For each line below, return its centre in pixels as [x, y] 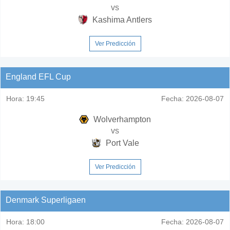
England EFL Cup [38, 76]
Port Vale [121, 143]
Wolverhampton [121, 119]
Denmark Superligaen [46, 200]
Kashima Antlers [121, 20]
